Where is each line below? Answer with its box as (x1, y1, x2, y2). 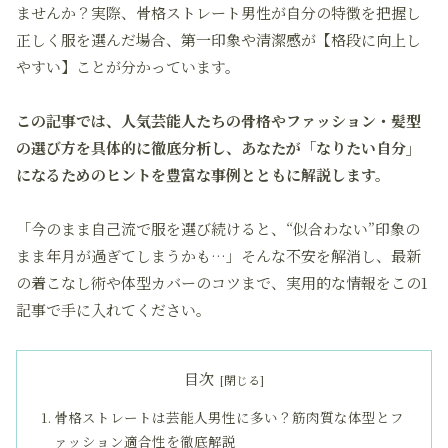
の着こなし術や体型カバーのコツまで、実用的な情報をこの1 (16, 272, 428, 293)
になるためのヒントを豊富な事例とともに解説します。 (16, 164, 390, 185)
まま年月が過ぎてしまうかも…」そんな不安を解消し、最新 (16, 245, 421, 266)
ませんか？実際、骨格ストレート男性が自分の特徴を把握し (16, 2, 421, 23)
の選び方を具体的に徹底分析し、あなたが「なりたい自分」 (16, 137, 421, 158)
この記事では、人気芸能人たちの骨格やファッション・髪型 (16, 110, 421, 131)
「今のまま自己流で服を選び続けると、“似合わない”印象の (16, 218, 420, 239)
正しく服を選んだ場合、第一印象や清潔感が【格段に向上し (16, 29, 421, 50)
